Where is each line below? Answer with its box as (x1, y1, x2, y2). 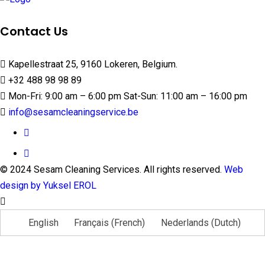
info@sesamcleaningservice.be (8, 106, 138, 118)
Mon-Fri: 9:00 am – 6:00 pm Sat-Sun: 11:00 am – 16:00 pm (6, 90, 247, 102)
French (114, 216, 143, 228)
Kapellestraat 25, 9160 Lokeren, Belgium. (6, 58, 177, 70)
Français (74, 216, 109, 228)
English (28, 216, 59, 228)
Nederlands (160, 216, 209, 228)
